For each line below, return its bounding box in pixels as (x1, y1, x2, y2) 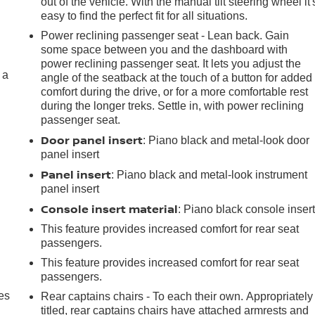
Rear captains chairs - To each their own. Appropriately (41, 290, 314, 302)
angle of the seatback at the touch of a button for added (41, 71, 313, 84)
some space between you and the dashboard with (41, 43, 288, 56)
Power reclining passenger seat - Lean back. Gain (41, 29, 290, 41)
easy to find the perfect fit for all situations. (41, 9, 248, 22)
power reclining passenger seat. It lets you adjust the (41, 57, 302, 70)
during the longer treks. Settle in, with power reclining (41, 99, 304, 112)
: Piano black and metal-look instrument (111, 168, 308, 181)
